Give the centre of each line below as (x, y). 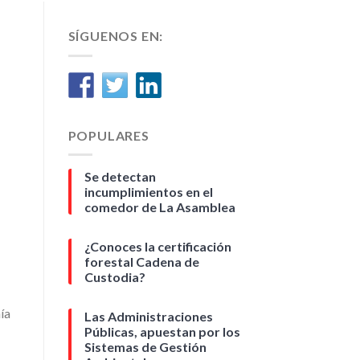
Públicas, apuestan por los (162, 332)
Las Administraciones (148, 317)
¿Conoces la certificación (157, 247)
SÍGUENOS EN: (116, 36)
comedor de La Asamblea (160, 207)
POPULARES (108, 135)
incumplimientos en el (148, 192)
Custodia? (115, 277)
